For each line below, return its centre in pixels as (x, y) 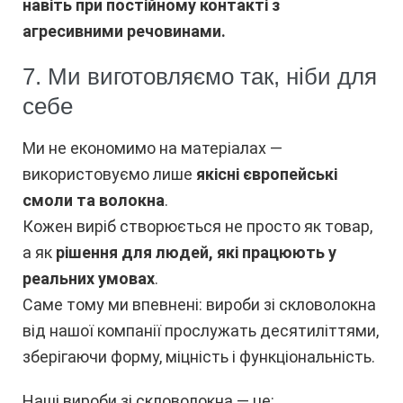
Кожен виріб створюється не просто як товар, (197, 226)
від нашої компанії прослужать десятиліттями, (201, 330)
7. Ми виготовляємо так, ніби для (200, 76)
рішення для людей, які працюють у (196, 252)
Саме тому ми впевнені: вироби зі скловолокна (199, 304)
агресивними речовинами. (124, 31)
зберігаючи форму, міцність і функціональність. (199, 356)
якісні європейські (267, 174)
